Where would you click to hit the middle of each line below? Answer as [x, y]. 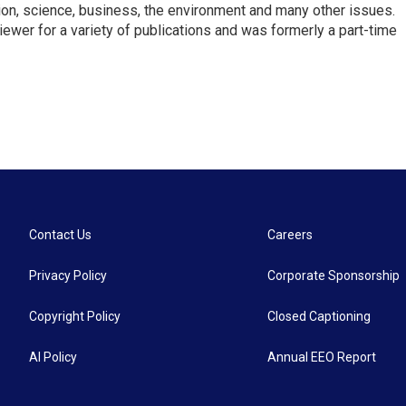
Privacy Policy [68, 276]
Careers [290, 235]
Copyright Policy [75, 317]
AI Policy [53, 358]
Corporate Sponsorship [334, 276]
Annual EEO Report [322, 358]
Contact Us [60, 235]
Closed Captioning [319, 317]
